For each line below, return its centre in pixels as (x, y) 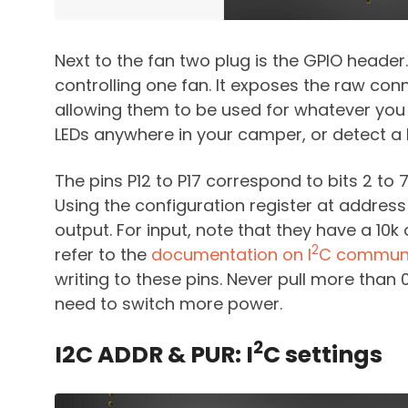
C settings (323, 354)
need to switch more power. (168, 303)
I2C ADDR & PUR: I (154, 354)
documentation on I (231, 254)
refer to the (103, 254)
